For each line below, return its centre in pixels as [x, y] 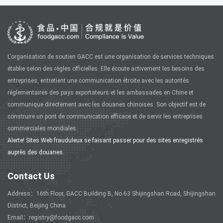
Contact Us [31, 176]
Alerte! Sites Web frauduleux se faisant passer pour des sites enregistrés [105, 141]
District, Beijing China [37, 206]
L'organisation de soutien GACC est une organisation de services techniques [111, 57]
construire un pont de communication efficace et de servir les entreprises [105, 117]
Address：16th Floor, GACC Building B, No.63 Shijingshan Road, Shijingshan [111, 194]
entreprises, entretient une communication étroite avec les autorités [98, 81]
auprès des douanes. [36, 153]
